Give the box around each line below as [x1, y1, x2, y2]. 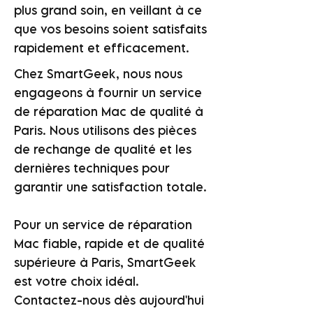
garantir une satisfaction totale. [14, 180, 207, 194]
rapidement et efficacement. [14, 41, 189, 55]
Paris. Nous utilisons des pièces [14, 123, 196, 138]
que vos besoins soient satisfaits [14, 22, 207, 36]
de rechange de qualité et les [14, 142, 191, 156]
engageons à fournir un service [14, 85, 202, 100]
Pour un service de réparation [14, 217, 192, 232]
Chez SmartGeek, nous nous [14, 66, 182, 81]
